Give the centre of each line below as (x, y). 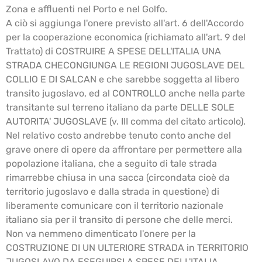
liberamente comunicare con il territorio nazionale (115, 206)
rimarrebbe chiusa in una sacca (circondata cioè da (118, 178)
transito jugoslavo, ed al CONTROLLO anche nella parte (125, 94)
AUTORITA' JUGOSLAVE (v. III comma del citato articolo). (126, 122)
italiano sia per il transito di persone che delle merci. (119, 220)
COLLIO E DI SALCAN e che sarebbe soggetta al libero (123, 80)
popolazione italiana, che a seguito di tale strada (111, 164)
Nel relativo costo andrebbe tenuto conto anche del (118, 136)
